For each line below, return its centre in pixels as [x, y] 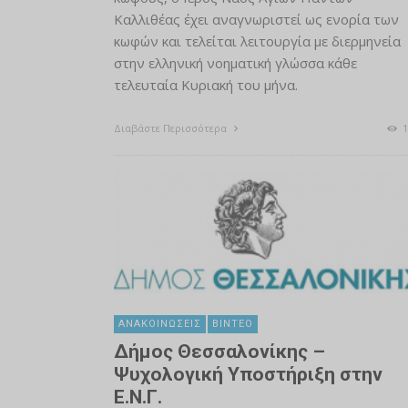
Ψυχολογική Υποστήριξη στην [248, 375]
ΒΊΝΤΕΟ [232, 324]
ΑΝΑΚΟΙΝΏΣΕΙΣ [159, 324]
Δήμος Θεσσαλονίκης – [219, 352]
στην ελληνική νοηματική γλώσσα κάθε [235, 63]
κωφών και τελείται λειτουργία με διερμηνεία [257, 41]
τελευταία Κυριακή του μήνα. [205, 85]
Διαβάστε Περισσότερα [171, 128]
